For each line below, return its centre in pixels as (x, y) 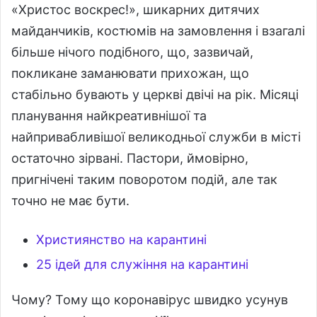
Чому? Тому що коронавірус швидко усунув (150, 300)
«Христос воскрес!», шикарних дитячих (136, 10)
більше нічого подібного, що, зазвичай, (132, 52)
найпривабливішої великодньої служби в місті (156, 137)
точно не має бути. (70, 201)
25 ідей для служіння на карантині (142, 265)
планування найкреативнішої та (109, 116)
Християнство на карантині (121, 240)
